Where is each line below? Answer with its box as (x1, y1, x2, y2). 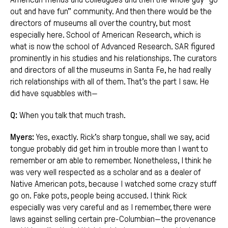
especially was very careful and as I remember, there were (10, 203, 211, 213)
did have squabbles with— (10, 89, 98, 99)
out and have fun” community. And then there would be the (10, 7, 212, 17)
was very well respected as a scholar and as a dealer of (10, 167, 201, 178)
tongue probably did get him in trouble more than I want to (10, 144, 208, 154)
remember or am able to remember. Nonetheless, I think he (10, 156, 212, 166)
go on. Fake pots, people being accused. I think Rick (10, 191, 187, 201)
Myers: (10, 132, 34, 142)
